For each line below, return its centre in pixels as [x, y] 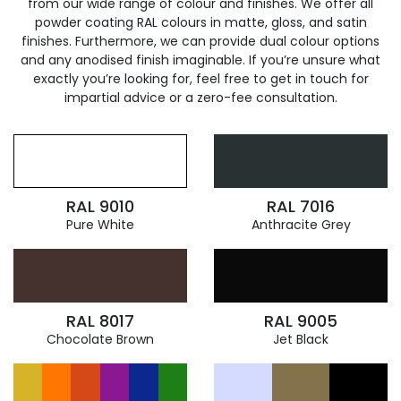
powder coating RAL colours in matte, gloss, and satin [200, 22]
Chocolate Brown [100, 339]
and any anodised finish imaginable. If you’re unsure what [200, 60]
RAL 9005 [301, 321]
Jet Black [301, 339]
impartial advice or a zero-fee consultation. [200, 98]
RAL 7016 [301, 206]
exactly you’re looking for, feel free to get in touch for [200, 79]
